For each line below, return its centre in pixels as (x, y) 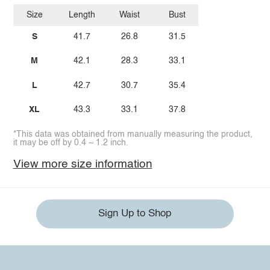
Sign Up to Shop (135, 214)
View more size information (83, 165)
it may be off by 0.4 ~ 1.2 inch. (71, 143)
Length (82, 15)
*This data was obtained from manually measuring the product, (133, 134)
